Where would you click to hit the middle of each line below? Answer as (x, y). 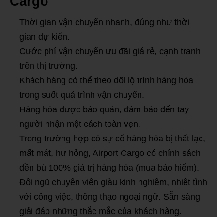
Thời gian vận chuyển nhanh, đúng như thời (104, 23)
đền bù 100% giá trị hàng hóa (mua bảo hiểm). (109, 168)
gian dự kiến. (45, 37)
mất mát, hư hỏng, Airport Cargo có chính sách (110, 153)
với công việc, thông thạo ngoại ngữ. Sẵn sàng (110, 197)
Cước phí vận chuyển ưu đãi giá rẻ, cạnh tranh (110, 52)
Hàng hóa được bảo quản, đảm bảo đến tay (104, 110)
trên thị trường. (48, 66)
